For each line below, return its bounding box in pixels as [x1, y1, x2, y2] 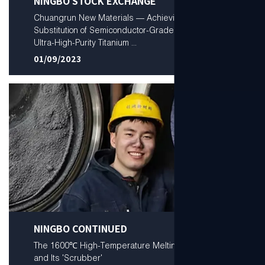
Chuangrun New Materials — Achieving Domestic [33, 12, 222, 24]
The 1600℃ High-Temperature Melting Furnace [33, 240, 215, 251]
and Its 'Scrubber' [33, 253, 102, 264]
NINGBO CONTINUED [33, 223, 127, 235]
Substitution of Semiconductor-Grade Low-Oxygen [33, 25, 224, 36]
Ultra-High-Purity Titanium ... [33, 37, 137, 49]
